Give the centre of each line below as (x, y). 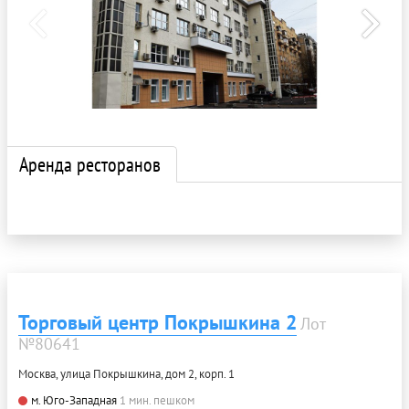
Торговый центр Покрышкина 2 (157, 322)
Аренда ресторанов (90, 164)
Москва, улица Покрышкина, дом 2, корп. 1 (126, 374)
